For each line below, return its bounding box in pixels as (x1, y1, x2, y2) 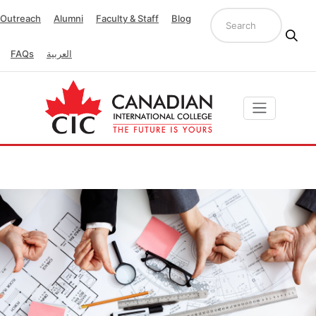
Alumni (54, 13, 83, 24)
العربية (47, 48, 72, 59)
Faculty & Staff (96, 13, 159, 24)
